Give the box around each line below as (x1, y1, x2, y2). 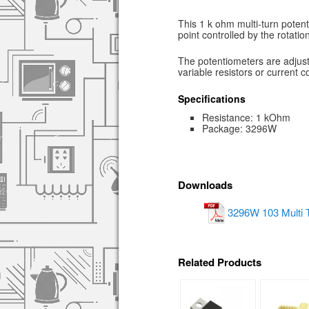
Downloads (178, 177, 232, 192)
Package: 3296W (202, 121, 277, 136)
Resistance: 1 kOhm (202, 110, 290, 125)
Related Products (178, 255, 261, 270)
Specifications (178, 92, 246, 106)
